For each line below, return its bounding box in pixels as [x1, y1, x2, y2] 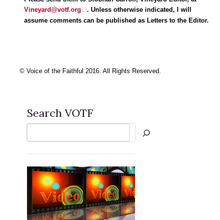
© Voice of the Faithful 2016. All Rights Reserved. [20, 67, 161, 75]
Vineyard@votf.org [24, 5, 81, 13]
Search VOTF [27, 106, 93, 120]
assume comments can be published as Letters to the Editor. [24, 16, 209, 24]
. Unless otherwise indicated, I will [87, 5, 192, 13]
